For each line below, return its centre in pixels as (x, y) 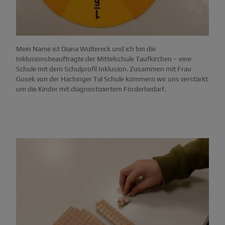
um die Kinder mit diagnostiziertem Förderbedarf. (92, 89)
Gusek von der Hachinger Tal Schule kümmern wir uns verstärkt (112, 79)
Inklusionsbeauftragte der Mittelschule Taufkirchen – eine (104, 59)
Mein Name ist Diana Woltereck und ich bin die (86, 48)
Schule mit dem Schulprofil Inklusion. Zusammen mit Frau (104, 69)
